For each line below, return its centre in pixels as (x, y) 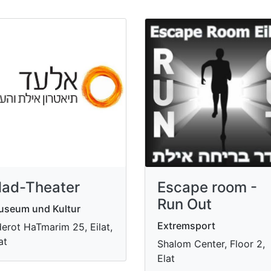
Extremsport (186, 226)
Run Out (184, 204)
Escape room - (207, 187)
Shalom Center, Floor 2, (211, 244)
